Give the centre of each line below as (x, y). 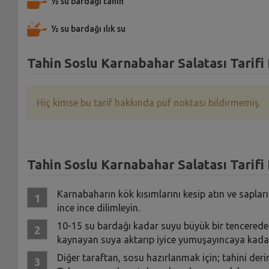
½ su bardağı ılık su (88, 29)
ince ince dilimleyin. (98, 207)
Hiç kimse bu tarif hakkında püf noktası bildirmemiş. (148, 102)
